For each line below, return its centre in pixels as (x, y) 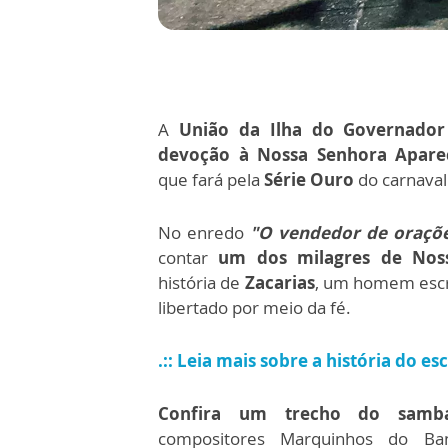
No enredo (204, 233)
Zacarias (279, 283)
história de (201, 283)
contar (183, 258)
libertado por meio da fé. (254, 308)
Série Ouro (311, 180)
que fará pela (211, 180)
